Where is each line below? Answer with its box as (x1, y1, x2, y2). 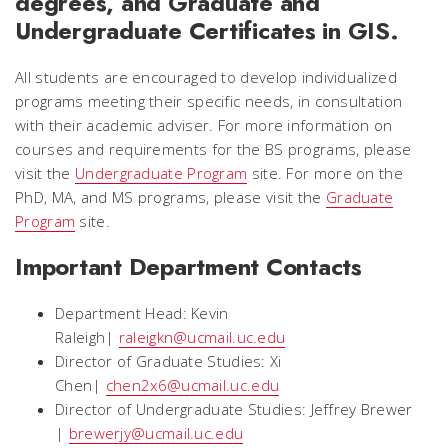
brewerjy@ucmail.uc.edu (68, 423, 244, 443)
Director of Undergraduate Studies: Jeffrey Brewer (55, 399, 413, 419)
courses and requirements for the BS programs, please (15, 139, 412, 159)
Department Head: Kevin (55, 303, 229, 323)
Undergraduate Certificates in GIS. (15, 13, 399, 48)
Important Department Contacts (15, 249, 362, 284)
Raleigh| (55, 327, 119, 347)
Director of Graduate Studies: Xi (55, 351, 282, 371)
